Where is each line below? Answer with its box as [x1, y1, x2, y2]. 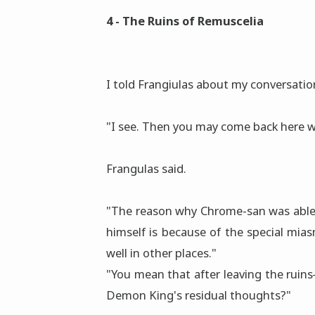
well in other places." [106, 245, 217, 262]
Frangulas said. [106, 160, 186, 177]
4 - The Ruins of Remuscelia [106, 13, 264, 30]
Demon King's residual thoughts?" [106, 287, 291, 304]
